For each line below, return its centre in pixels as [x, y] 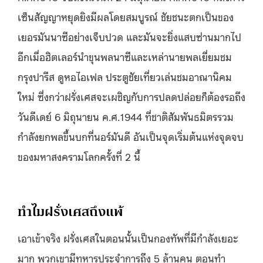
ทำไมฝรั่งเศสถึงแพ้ [70, 211]
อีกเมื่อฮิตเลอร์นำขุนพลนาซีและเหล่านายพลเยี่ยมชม [125, 56]
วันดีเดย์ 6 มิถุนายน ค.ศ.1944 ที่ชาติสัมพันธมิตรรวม [126, 116]
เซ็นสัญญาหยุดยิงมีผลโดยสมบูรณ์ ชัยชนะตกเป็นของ [126, 16]
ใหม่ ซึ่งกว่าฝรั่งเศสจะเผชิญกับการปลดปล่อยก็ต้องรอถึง [131, 96]
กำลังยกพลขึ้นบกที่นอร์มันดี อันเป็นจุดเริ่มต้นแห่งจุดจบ [131, 136]
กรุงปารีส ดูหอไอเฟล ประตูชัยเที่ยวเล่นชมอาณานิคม [125, 76]
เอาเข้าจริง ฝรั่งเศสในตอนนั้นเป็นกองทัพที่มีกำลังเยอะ [128, 237]
